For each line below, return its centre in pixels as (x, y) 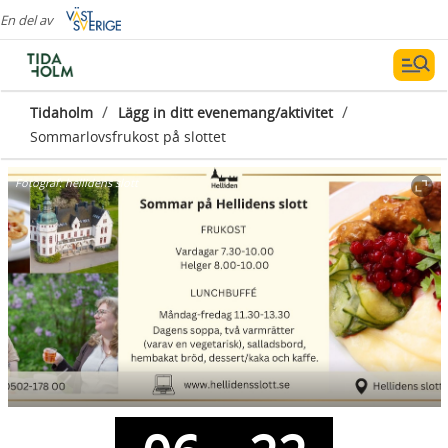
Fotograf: (40, 182)
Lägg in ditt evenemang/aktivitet (225, 112)
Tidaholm (61, 112)
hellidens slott (101, 182)
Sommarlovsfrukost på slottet (128, 136)
